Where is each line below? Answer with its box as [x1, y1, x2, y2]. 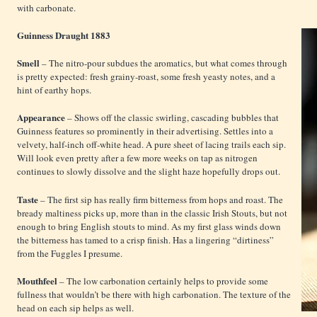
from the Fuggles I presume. [17, 246, 122, 260]
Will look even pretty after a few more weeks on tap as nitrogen [17, 151, 258, 164]
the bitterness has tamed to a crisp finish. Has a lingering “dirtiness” [17, 233, 274, 246]
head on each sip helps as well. [17, 301, 134, 314]
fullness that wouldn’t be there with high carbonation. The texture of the [17, 287, 291, 301]
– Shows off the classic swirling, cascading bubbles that [67, 110, 279, 124]
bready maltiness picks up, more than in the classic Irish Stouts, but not [17, 206, 287, 219]
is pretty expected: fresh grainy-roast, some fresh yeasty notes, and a [17, 69, 275, 83]
